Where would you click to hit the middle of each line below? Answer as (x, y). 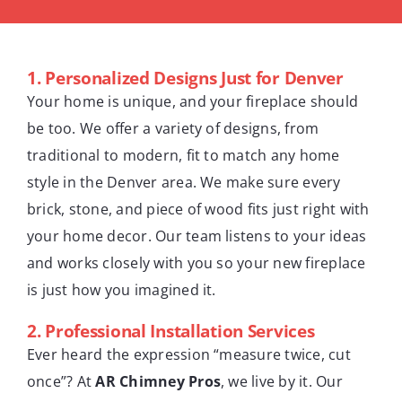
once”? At (61, 381)
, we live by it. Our (282, 381)
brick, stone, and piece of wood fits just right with (198, 209)
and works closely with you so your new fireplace (197, 262)
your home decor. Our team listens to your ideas (197, 236)
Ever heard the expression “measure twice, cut (189, 354)
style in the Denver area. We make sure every (184, 182)
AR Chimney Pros (158, 381)
